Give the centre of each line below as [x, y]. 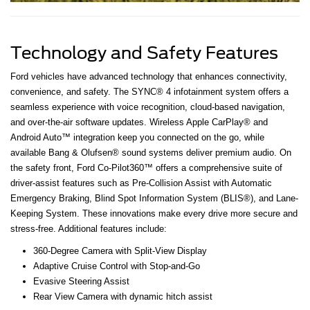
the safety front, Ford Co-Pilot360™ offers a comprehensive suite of [146, 167]
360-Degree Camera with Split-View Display [120, 250]
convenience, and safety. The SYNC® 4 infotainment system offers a [149, 91]
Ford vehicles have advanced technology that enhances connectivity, [149, 76]
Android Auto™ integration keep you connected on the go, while [137, 137]
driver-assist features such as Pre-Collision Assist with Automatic [141, 183]
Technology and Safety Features [144, 53]
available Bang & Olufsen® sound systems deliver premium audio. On [151, 152]
